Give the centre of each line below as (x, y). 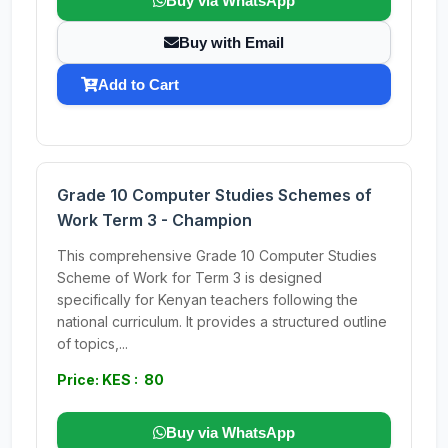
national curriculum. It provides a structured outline (222, 321)
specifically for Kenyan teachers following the (207, 299)
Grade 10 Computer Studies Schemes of (214, 195)
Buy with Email (231, 42)
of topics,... (92, 343)
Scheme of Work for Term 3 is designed (189, 277)
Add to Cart (138, 84)
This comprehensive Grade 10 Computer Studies (217, 255)
